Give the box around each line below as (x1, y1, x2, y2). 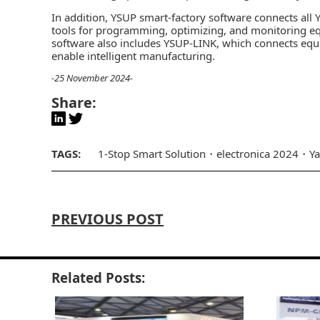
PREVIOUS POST (51, 209, 164, 229)
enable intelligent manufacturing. (51, 48, 215, 63)
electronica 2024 (216, 146, 299, 161)
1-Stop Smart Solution (98, 146, 206, 161)
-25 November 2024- (51, 71, 133, 84)
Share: (51, 92, 96, 112)
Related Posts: (51, 268, 145, 286)
